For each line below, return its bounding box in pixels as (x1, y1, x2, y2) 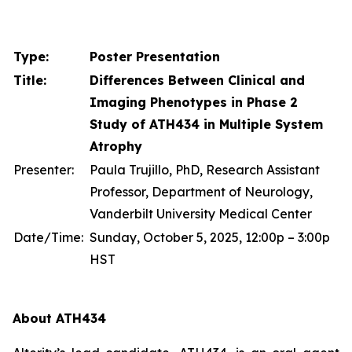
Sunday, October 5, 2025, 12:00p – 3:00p (90, 229, 330, 245)
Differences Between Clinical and (90, 72, 305, 88)
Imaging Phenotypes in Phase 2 (90, 94, 298, 110)
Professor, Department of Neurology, (90, 184, 313, 200)
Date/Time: (13, 229, 83, 245)
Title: (13, 72, 46, 88)
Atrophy (90, 138, 142, 154)
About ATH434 (13, 310, 106, 326)
